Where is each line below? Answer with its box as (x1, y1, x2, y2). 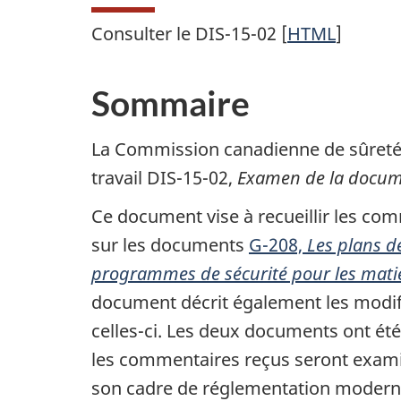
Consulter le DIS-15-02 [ (91, 21, 287, 47)
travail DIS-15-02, (91, 165, 237, 190)
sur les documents (91, 233, 249, 258)
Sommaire (91, 82, 250, 124)
